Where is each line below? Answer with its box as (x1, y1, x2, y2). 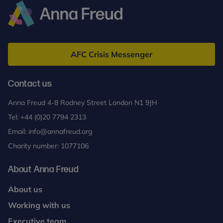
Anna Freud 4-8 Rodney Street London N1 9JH (8, 98, 157, 107)
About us (8, 184, 42, 194)
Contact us (8, 79, 52, 89)
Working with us (8, 200, 70, 210)
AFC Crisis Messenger (71, 49, 152, 59)
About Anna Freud (8, 164, 79, 175)
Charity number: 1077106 (8, 141, 89, 150)
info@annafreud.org (28, 127, 92, 136)
